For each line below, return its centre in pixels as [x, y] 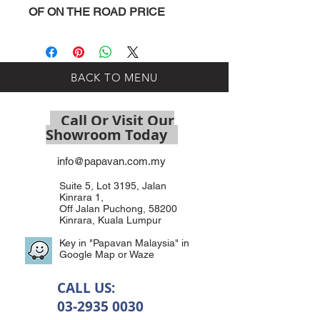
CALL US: [86, 288]
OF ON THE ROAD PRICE [97, 12]
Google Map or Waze [108, 254]
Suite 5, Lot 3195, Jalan [113, 186]
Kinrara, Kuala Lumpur [112, 220]
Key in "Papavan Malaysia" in [124, 243]
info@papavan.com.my [111, 161]
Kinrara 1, [81, 197]
